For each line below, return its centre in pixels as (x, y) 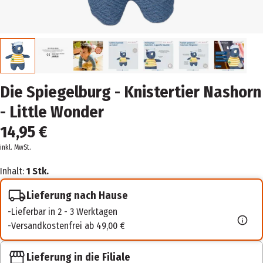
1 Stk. (38, 171)
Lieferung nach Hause (77, 195)
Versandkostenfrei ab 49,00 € (68, 226)
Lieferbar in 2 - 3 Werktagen (64, 212)
